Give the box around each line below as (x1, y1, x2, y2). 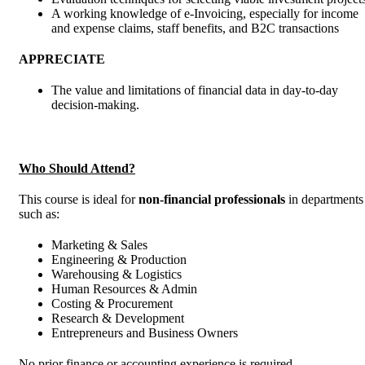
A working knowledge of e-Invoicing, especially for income (51, 7, 358, 21)
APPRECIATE (19, 52, 105, 67)
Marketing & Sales (51, 238, 147, 253)
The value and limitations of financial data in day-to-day (51, 83, 338, 98)
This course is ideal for (19, 192, 139, 207)
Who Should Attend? (19, 161, 135, 176)
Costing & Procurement (51, 297, 173, 311)
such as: (19, 207, 59, 222)
